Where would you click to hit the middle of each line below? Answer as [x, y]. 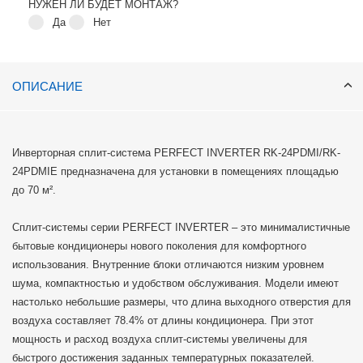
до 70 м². [37, 190]
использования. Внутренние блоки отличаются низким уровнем [168, 265]
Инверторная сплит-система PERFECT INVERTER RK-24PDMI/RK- [176, 153]
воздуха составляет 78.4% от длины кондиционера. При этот [163, 321]
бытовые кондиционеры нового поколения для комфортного [159, 246]
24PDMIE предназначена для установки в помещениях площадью [175, 172]
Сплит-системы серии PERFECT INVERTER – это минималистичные [181, 228]
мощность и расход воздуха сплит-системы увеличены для [160, 340]
